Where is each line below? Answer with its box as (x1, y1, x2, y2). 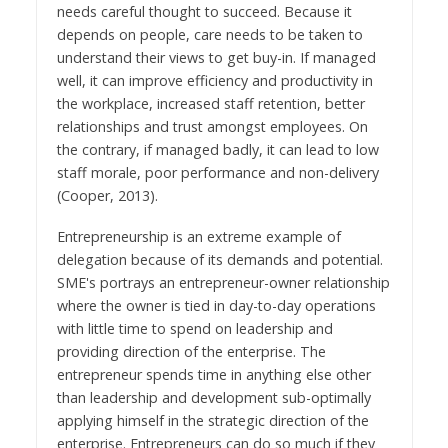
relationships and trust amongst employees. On (56, 116, 368, 136)
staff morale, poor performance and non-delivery (56, 162, 379, 182)
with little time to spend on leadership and (56, 318, 333, 338)
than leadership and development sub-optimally (56, 387, 371, 407)
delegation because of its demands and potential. (56, 249, 383, 269)
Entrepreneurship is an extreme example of (56, 226, 341, 246)
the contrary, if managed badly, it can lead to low (56, 139, 379, 159)
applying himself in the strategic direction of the (56, 410, 369, 430)
